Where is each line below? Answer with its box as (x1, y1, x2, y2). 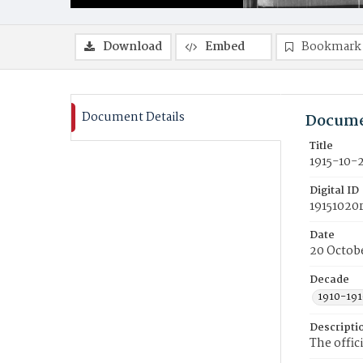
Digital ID (310, 182, 359, 199)
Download (103, 37, 162, 57)
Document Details (82, 108, 185, 127)
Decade (310, 271, 349, 288)
